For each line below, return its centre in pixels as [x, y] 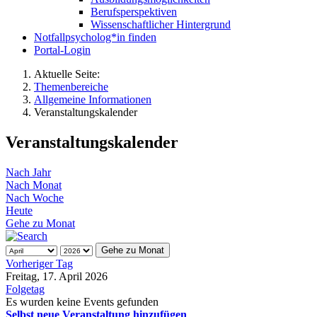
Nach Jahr [28, 172]
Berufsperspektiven [134, 12]
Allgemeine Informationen [93, 99]
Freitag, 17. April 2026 [57, 276]
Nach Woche [35, 197]
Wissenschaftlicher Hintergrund [161, 24]
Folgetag [25, 289]
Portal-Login [62, 50]
